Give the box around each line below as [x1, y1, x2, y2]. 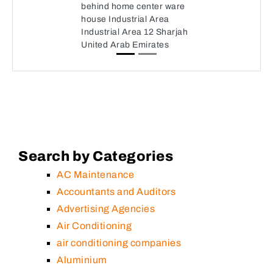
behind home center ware [81, 2, 185, 11]
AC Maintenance [57, 169, 134, 180]
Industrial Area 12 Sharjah [81, 27, 188, 37]
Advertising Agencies [57, 204, 155, 214]
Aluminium [57, 255, 107, 265]
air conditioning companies [57, 238, 181, 248]
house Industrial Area [81, 15, 169, 24]
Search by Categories [18, 149, 173, 164]
